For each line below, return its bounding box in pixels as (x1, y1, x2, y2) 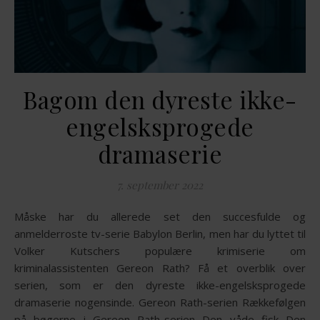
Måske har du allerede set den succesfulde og (14, 209, 24, 224)
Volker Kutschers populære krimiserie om (14, 243, 306, 258)
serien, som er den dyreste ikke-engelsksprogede (14, 277, 306, 292)
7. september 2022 (117, 177, 203, 192)
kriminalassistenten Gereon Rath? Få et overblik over (14, 260, 306, 275)
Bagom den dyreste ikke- (23, 83, 297, 115)
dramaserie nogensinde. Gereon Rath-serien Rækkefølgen (14, 294, 306, 309)
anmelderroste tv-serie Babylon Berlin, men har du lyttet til (14, 226, 306, 241)
